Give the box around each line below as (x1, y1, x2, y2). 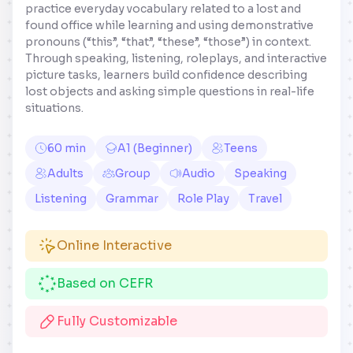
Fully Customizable (57, 312, 177, 329)
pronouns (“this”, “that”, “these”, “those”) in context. (25, 34, 311, 49)
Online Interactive (57, 236, 172, 254)
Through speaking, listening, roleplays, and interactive (25, 50, 327, 65)
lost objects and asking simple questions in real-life (25, 84, 314, 98)
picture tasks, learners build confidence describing (25, 67, 307, 82)
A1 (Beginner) (117, 140, 192, 155)
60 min (47, 140, 86, 155)
